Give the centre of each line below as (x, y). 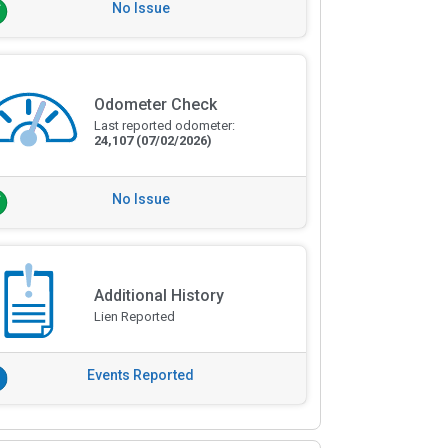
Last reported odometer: (164, 126)
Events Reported (141, 375)
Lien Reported (134, 316)
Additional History (158, 295)
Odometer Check (155, 105)
